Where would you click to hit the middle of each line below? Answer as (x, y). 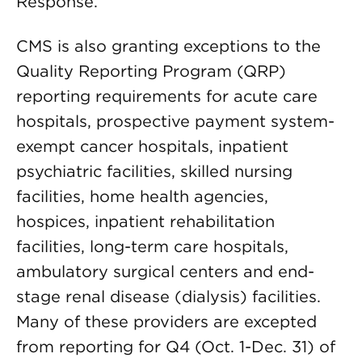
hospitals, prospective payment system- (175, 121)
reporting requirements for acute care (167, 96)
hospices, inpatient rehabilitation (145, 221)
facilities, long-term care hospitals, (152, 246)
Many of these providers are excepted (166, 322)
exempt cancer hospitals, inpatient (152, 146)
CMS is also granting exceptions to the (168, 46)
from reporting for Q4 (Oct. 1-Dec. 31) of (176, 347)
